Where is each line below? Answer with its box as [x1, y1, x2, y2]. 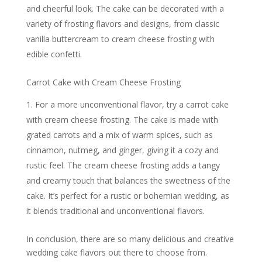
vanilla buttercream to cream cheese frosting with [26, 33, 215, 44]
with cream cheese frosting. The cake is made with [26, 113, 218, 125]
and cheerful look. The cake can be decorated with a [26, 2, 224, 14]
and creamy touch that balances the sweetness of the [26, 174, 230, 186]
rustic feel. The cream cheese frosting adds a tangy [26, 159, 220, 171]
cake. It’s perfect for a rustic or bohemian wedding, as [26, 189, 229, 201]
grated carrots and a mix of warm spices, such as [26, 129, 213, 140]
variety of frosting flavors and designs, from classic [26, 18, 219, 29]
